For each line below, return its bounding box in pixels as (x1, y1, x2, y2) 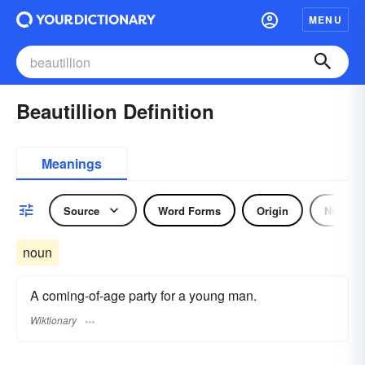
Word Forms (158, 202, 221, 218)
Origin (257, 202, 288, 218)
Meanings (42, 154, 102, 173)
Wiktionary (30, 313, 77, 328)
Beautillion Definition (16, 97, 214, 125)
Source (64, 202, 99, 218)
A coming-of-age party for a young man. (30, 286, 257, 305)
